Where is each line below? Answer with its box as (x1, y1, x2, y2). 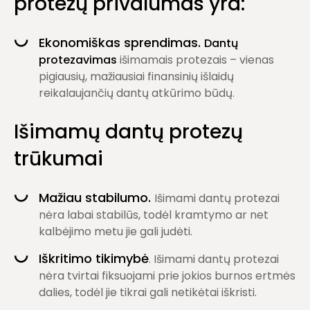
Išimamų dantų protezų (14, 118, 243, 145)
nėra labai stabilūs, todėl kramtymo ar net (39, 207, 268, 223)
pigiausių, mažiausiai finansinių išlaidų (39, 69, 234, 84)
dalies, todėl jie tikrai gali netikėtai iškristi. (39, 284, 257, 300)
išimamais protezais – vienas (117, 52, 274, 68)
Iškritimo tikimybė (39, 250, 149, 267)
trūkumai (14, 145, 103, 172)
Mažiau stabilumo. (39, 189, 154, 206)
